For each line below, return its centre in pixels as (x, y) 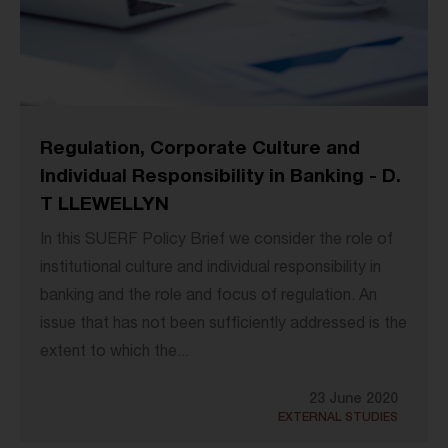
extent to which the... (114, 352)
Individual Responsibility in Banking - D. (220, 177)
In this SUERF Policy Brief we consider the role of (216, 240)
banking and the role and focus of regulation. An (208, 296)
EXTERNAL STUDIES (338, 417)
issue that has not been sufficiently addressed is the (223, 324)
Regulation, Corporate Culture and (200, 149)
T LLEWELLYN (104, 205)
